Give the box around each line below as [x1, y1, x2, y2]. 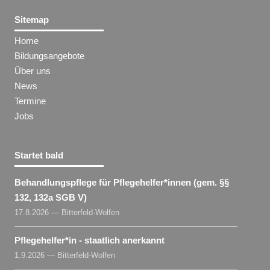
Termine [14, 95, 46, 106]
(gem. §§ [191, 177, 230, 187]
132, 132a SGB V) [14, 192, 87, 202]
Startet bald [14, 149, 64, 160]
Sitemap [14, 14, 49, 25]
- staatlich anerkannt [77, 234, 165, 245]
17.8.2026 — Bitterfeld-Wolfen [14, 207, 120, 217]
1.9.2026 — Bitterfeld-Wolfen [14, 250, 116, 260]
